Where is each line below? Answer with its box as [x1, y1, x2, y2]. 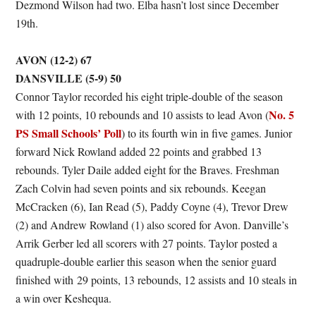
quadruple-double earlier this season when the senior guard [16, 254, 277, 269]
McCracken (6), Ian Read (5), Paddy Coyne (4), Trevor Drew [16, 199, 289, 214]
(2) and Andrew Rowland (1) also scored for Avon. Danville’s [16, 217, 289, 232]
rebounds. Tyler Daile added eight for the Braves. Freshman [16, 162, 280, 177]
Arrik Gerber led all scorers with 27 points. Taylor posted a [16, 236, 278, 250]
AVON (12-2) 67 [16, 51, 92, 68]
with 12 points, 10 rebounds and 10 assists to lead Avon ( [16, 107, 269, 122]
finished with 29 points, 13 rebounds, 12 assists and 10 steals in [16, 272, 298, 287]
